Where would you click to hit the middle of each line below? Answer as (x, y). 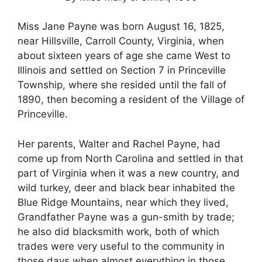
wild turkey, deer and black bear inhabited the (126, 187)
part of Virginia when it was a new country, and (129, 173)
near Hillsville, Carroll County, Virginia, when (121, 41)
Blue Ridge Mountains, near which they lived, (123, 202)
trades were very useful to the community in (121, 246)
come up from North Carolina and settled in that (130, 158)
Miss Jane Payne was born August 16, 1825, (121, 27)
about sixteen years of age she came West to (124, 56)
